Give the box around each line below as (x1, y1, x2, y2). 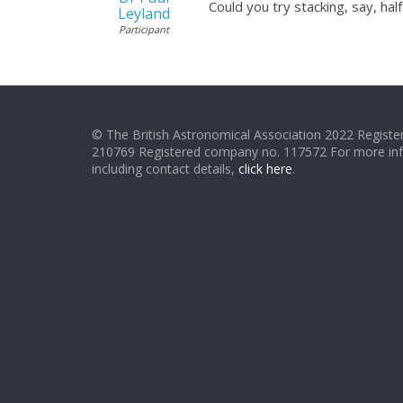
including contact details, (92, 160, 238, 177)
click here (238, 160, 292, 177)
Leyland (117, 4, 170, 23)
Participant (118, 22, 169, 36)
